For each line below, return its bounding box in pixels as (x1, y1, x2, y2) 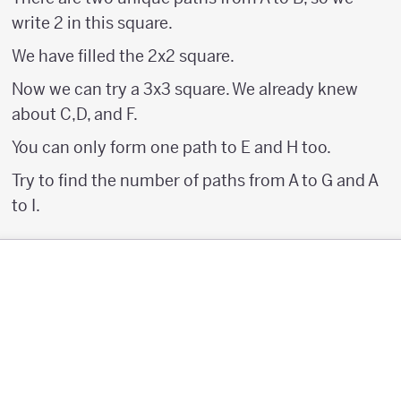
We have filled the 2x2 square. (12, 46, 235, 67)
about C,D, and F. (12, 104, 138, 125)
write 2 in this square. (12, 13, 173, 34)
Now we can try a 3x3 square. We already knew (12, 79, 358, 100)
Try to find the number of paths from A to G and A (12, 170, 378, 192)
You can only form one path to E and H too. (12, 137, 331, 158)
